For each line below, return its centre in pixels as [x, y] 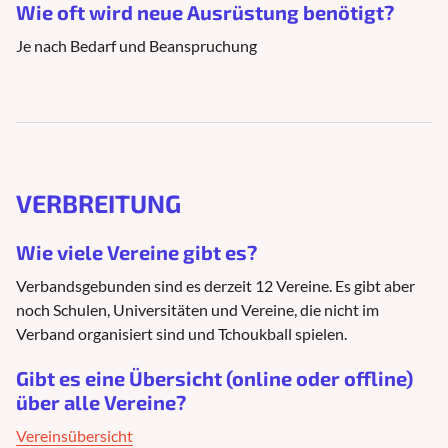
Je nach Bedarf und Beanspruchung [136, 45]
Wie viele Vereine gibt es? [136, 251]
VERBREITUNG [98, 202]
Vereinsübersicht [74, 435]
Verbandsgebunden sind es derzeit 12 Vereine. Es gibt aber [215, 285]
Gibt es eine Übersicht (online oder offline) [214, 377]
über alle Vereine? [101, 401]
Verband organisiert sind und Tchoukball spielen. [181, 333]
